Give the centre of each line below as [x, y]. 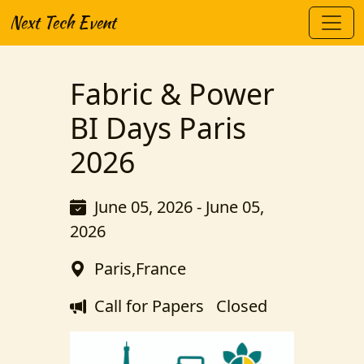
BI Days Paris [158, 128]
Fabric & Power [172, 93]
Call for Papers [149, 306]
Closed [236, 306]
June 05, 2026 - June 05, [179, 207]
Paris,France [140, 269]
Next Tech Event [63, 22]
